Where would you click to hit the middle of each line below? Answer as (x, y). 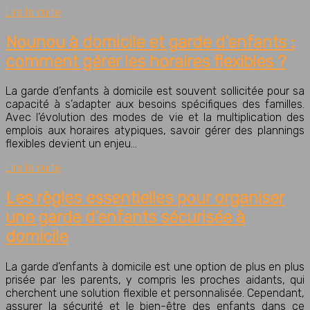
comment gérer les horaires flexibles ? (146, 61)
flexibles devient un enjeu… (71, 144)
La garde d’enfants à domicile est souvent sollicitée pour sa (155, 91)
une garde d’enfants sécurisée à (125, 218)
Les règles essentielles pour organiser (145, 198)
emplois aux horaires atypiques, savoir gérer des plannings (155, 131)
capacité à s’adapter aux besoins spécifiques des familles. (155, 104)
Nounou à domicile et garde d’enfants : (150, 42)
